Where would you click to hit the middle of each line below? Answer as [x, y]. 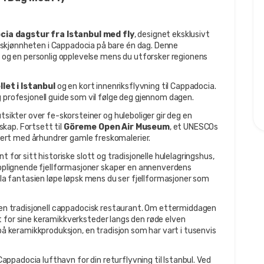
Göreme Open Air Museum [116, 127]
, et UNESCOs [194, 127]
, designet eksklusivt [172, 34]
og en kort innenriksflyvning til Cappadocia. [136, 86]
